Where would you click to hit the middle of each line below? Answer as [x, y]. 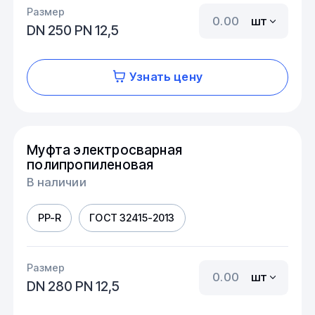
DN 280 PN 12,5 [73, 287]
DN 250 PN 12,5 [73, 30]
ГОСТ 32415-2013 [132, 218]
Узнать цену [166, 77]
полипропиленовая [90, 164]
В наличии [57, 182]
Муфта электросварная [105, 149]
